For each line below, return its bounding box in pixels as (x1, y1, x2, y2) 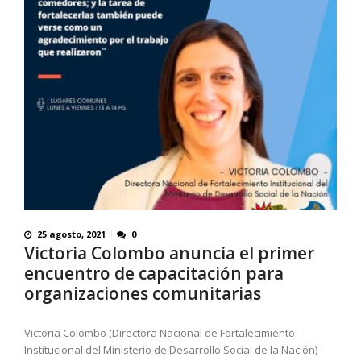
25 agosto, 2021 (37, 227, 106, 240)
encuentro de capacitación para (24, 262, 284, 285)
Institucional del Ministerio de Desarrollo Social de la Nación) (24, 342, 317, 358)
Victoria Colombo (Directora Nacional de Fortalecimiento (24, 326, 295, 341)
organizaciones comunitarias (24, 282, 261, 305)
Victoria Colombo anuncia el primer (24, 242, 314, 265)
